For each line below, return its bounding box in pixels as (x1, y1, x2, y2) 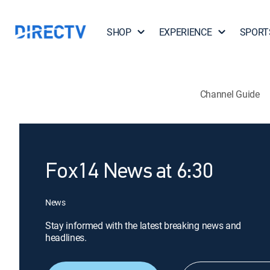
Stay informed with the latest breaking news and (45, 219, 241, 232)
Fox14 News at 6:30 (45, 162, 213, 183)
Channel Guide (199, 87, 260, 101)
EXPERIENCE (159, 25, 212, 39)
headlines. (45, 231, 87, 244)
